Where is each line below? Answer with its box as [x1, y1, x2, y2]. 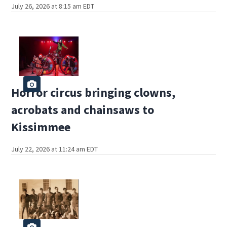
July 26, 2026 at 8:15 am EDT [11, 1, 95, 11]
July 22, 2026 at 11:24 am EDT [11, 144, 98, 154]
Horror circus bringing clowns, [11, 84, 176, 100]
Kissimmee [11, 119, 71, 135]
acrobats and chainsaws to [11, 101, 155, 118]
